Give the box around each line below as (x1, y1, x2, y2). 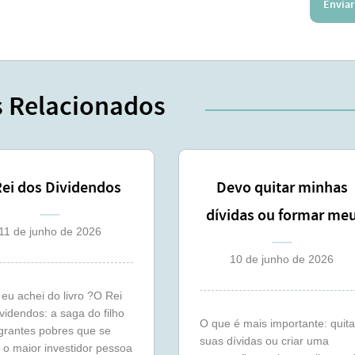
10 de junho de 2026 (230, 253, 334, 265)
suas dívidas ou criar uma (199, 334, 329, 347)
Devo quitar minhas (216, 177, 348, 198)
